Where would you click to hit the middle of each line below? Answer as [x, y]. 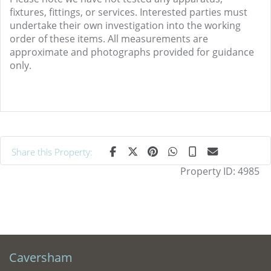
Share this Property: [52, 152]
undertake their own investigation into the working [125, 25]
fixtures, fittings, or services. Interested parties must [129, 12]
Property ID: [209, 171]
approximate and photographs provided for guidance [132, 52]
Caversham [41, 257]
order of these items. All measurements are [109, 39]
